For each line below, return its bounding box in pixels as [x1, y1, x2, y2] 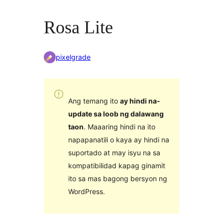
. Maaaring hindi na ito [83, 122, 155, 131]
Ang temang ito [68, 96, 120, 105]
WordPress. [68, 187, 105, 196]
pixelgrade [56, 53, 91, 62]
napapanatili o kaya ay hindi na [68, 135, 169, 144]
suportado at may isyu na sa [68, 148, 160, 157]
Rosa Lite [44, 17, 113, 38]
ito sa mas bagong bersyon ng [68, 174, 167, 183]
